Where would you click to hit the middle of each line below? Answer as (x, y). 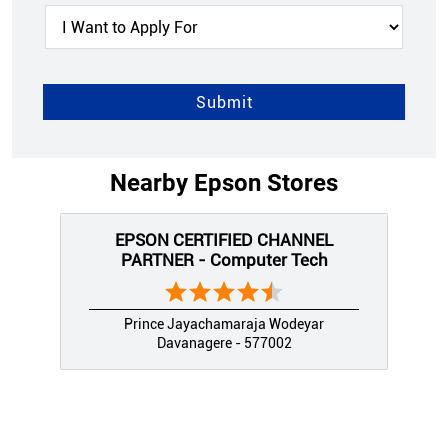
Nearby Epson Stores (224, 183)
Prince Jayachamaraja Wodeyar (224, 324)
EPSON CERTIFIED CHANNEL (224, 240)
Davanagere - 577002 (224, 343)
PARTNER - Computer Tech (224, 260)
